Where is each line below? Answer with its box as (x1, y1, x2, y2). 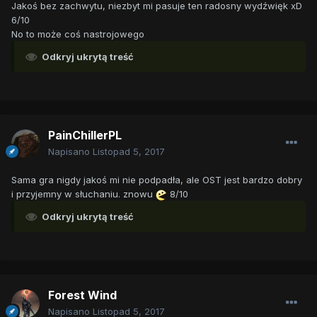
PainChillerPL (48, 128, 122, 143)
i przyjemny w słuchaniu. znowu (11, 188, 156, 200)
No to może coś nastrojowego (11, 28, 144, 40)
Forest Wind (48, 288, 117, 303)
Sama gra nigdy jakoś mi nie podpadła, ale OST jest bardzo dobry (11, 174, 302, 186)
